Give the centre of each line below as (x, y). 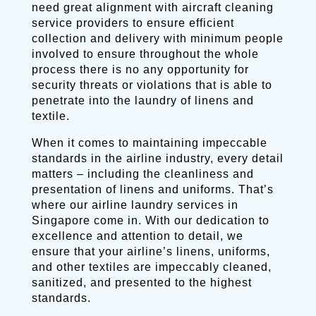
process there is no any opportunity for (140, 69)
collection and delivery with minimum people (157, 38)
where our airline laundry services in (135, 205)
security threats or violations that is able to (152, 85)
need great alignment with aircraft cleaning (152, 7)
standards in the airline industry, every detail (157, 158)
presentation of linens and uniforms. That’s (152, 189)
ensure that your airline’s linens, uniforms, (151, 251)
